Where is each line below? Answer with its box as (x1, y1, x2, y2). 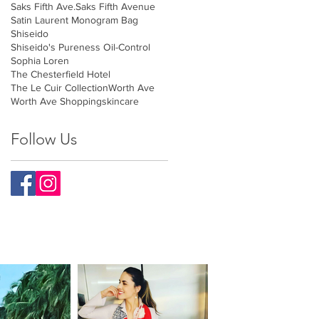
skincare (102, 95, 139, 108)
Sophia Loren (11, 55, 69, 67)
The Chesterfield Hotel (11, 68, 110, 80)
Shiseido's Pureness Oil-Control (11, 41, 150, 53)
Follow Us (11, 130, 77, 150)
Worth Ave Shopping (11, 95, 102, 108)
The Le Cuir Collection (11, 82, 108, 94)
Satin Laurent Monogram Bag (11, 14, 138, 26)
